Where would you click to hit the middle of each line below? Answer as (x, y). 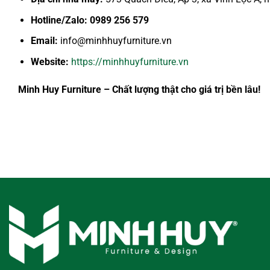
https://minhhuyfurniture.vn (130, 61)
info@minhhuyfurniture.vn (115, 41)
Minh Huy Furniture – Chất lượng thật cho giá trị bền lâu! (139, 89)
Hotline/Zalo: (59, 20)
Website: (49, 61)
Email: (44, 41)
